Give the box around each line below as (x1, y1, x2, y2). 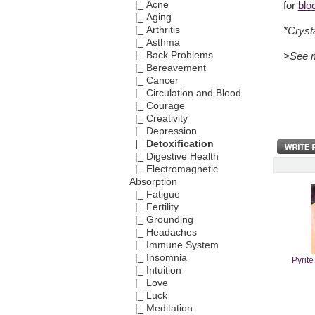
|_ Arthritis (129, 25, 180, 36)
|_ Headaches (129, 227, 197, 238)
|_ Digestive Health (129, 151, 219, 162)
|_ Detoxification (129, 139, 214, 150)
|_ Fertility (129, 202, 179, 213)
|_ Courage (129, 101, 185, 112)
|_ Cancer (129, 75, 179, 86)
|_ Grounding (129, 214, 193, 226)
